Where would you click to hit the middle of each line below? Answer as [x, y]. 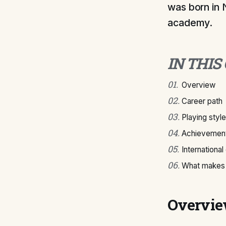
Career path [202, 101]
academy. [190, 23]
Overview [199, 85]
